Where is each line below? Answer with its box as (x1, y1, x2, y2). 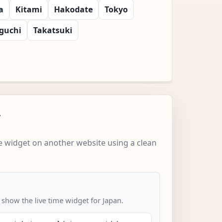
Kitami (15, 3, 42, 15)
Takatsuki (33, 24, 72, 36)
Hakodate (54, 3, 93, 15)
